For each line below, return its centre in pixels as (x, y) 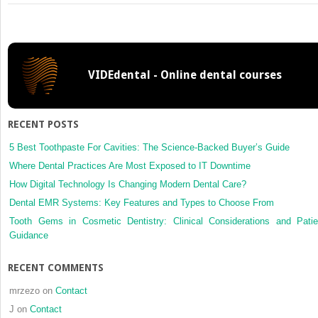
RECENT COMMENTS (56, 268)
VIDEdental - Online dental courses (185, 75)
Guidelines (264, 132)
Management (268, 61)
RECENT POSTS (43, 125)
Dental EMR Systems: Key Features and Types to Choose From (143, 203)
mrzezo (24, 291)
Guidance (29, 236)
